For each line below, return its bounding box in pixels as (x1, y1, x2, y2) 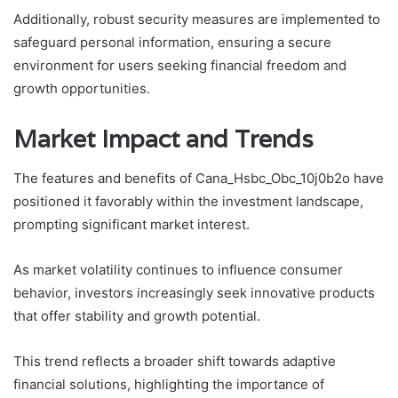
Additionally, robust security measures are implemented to (13, 10, 380, 28)
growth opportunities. (13, 79, 150, 97)
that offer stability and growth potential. (13, 307, 260, 325)
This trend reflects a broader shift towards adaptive (13, 353, 336, 370)
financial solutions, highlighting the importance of (13, 376, 324, 394)
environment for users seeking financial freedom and (13, 56, 346, 74)
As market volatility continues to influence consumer (13, 261, 343, 279)
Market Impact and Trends (13, 123, 314, 155)
